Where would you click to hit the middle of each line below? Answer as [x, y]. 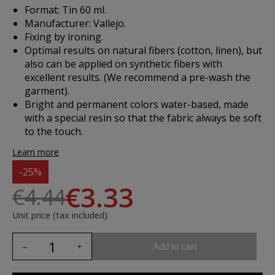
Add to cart [174, 246]
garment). [47, 91]
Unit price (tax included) [60, 215]
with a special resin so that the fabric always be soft [143, 118]
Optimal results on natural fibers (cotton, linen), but [143, 50]
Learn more [36, 152]
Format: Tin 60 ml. [65, 10]
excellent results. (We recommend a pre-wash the [137, 77]
